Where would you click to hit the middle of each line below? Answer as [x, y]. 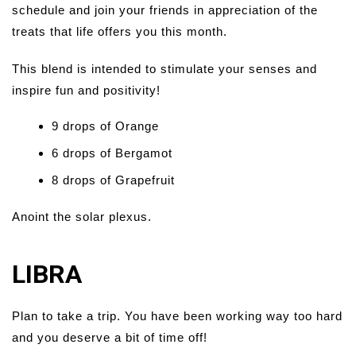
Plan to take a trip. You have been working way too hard [177, 316]
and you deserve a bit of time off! [110, 338]
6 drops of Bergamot [112, 153]
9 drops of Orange [105, 126]
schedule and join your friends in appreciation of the [165, 10]
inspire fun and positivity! [86, 91]
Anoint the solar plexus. [82, 217]
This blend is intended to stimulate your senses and [164, 69]
